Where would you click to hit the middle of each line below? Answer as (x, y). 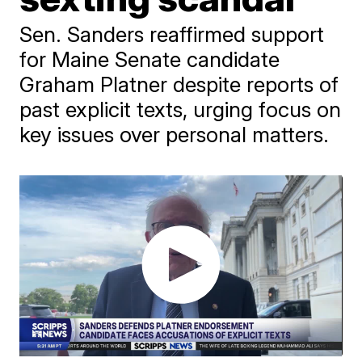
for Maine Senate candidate (150, 59)
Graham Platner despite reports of (179, 84)
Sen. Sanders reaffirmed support (172, 34)
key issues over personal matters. (175, 135)
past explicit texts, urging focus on (181, 109)
